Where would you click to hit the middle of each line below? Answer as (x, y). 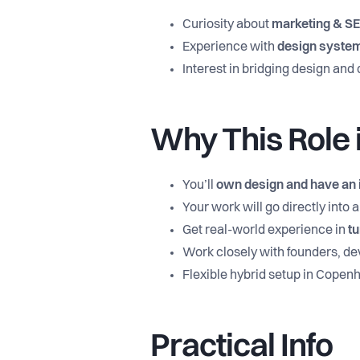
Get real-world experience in (265, 231)
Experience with (230, 47)
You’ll (199, 186)
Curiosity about (227, 25)
